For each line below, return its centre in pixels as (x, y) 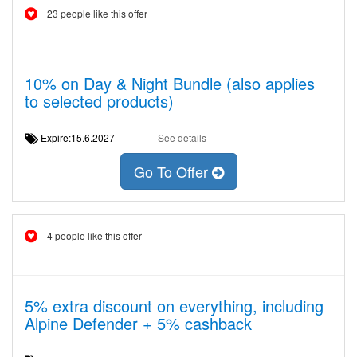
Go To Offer (173, 172)
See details (182, 137)
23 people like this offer (97, 13)
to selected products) (99, 101)
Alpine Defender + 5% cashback (138, 323)
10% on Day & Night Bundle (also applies (170, 83)
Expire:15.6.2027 (82, 137)
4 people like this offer (94, 235)
